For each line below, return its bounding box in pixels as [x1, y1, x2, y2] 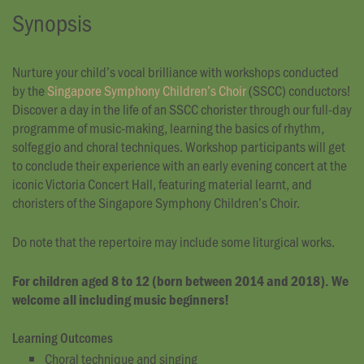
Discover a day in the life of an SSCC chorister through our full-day [12, 99, 352, 119]
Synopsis [12, 6, 92, 39]
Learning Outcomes [12, 328, 113, 347]
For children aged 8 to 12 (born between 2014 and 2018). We [12, 271, 349, 291]
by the [12, 80, 47, 101]
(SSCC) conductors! [246, 80, 351, 101]
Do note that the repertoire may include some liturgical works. [12, 232, 335, 252]
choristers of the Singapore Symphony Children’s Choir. [12, 193, 300, 213]
